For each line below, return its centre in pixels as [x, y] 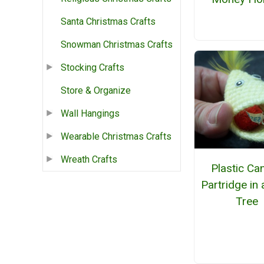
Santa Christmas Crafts [108, 22]
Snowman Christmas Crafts [117, 45]
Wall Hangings [90, 114]
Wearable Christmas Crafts [116, 137]
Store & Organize [96, 91]
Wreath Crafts [89, 160]
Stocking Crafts [93, 68]
